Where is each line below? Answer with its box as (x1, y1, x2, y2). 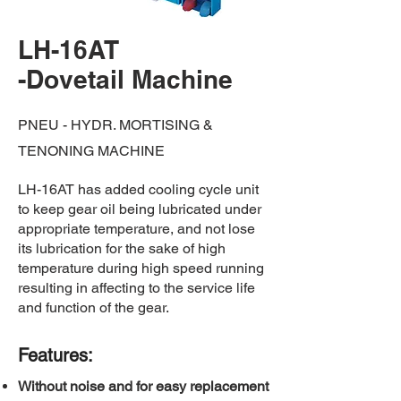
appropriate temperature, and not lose (18, 220, 255, 237)
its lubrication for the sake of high (18, 240, 226, 257)
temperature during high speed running (18, 260, 264, 277)
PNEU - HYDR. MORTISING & (18, 116, 213, 133)
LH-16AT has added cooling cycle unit (18, 181, 259, 198)
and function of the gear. (18, 299, 169, 316)
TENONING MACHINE (18, 142, 165, 159)
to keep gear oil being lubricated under (18, 200, 261, 218)
